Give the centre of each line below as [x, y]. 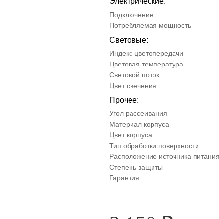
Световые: [129, 40]
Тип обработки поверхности [154, 146]
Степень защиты [136, 167]
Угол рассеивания [138, 113]
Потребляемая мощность [150, 25]
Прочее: [124, 100]
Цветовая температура [146, 64]
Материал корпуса [139, 124]
